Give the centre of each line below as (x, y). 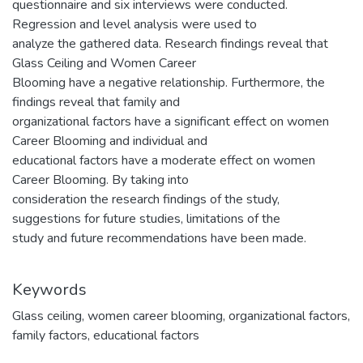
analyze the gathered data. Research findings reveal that (170, 44)
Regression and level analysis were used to (135, 25)
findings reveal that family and (96, 102)
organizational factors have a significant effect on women (171, 122)
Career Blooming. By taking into (100, 180)
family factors (50, 336)
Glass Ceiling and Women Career (104, 64)
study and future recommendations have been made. (159, 239)
